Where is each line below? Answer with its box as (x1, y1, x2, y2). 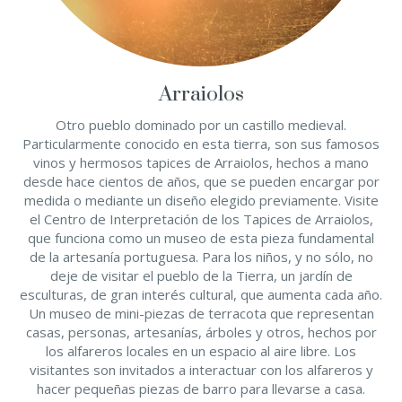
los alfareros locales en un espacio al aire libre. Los (46, 342, 356, 360)
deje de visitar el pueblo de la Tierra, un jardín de (49, 267, 353, 284)
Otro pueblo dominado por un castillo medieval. (56, 116, 346, 134)
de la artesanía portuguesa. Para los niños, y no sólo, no (29, 248, 373, 266)
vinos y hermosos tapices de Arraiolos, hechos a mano (33, 153, 369, 171)
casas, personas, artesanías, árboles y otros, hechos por (25, 323, 377, 341)
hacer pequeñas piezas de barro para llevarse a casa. (37, 380, 365, 398)
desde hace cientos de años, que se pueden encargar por (22, 172, 380, 190)
